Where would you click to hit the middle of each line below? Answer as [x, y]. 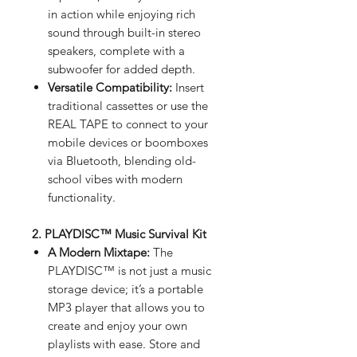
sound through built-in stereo [124, 32]
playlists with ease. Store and [124, 343]
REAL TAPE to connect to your [128, 124]
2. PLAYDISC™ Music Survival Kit [119, 233]
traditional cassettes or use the [128, 105]
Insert [188, 87]
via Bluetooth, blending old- [122, 160]
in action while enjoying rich [122, 14]
